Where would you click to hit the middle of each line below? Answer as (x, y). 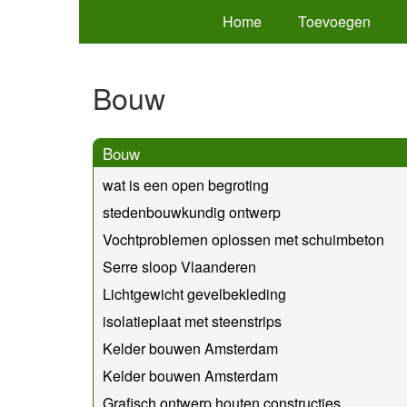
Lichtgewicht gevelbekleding (194, 293)
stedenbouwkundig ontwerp (192, 212)
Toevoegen (334, 21)
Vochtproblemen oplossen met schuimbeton (243, 239)
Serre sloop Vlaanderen (179, 266)
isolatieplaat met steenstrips (192, 321)
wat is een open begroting (186, 184)
